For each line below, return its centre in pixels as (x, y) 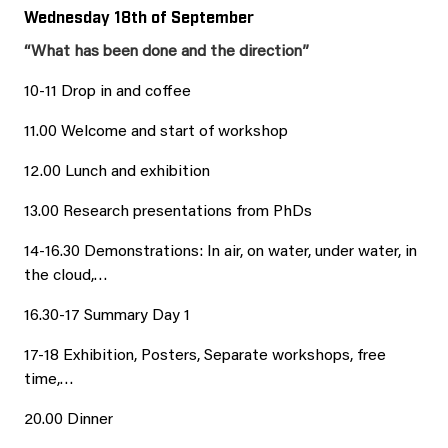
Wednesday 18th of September (143, 16)
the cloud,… (66, 276)
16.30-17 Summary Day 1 (107, 316)
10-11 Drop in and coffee (107, 92)
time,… (49, 380)
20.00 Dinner (68, 420)
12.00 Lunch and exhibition (117, 172)
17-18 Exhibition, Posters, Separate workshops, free (205, 356)
